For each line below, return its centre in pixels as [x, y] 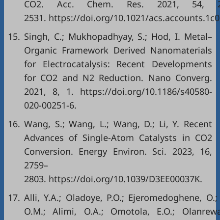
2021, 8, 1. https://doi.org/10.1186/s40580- [118, 91]
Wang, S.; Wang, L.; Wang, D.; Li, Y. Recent [118, 124]
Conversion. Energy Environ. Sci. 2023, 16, [118, 151]
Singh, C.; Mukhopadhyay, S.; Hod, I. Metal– [118, 36]
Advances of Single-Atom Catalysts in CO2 [118, 137]
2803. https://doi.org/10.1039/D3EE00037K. [113, 179]
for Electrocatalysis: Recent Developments [118, 64]
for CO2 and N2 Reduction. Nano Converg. [118, 78]
